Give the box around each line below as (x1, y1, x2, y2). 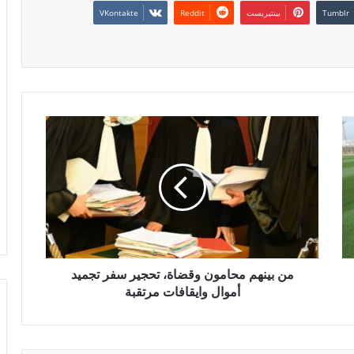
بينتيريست (247, 7, 281, 19)
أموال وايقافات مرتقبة (124, 284, 240, 300)
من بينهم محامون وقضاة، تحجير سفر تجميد (70, 267, 294, 283)
